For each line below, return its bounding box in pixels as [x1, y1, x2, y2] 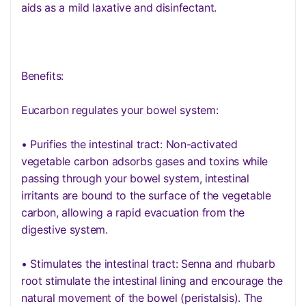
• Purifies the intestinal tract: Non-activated [21, 137, 238, 151]
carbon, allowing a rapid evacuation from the [21, 206, 245, 219]
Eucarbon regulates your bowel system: [21, 103, 219, 117]
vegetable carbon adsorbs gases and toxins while [21, 154, 268, 168]
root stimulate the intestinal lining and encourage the [21, 274, 283, 288]
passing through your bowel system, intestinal [21, 171, 249, 185]
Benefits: [21, 69, 64, 83]
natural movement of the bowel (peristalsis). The [21, 291, 262, 305]
